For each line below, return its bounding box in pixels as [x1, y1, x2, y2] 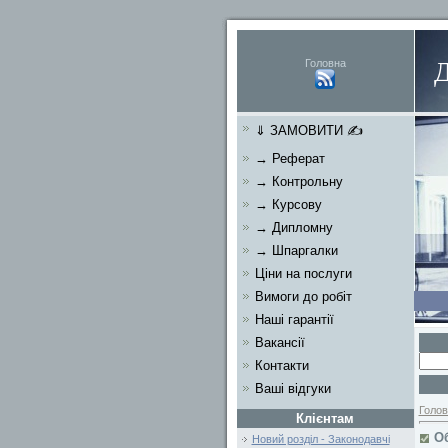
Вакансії [254, 335, 305, 350]
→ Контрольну [254, 174, 343, 189]
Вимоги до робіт [254, 289, 352, 304]
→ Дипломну [254, 220, 333, 235]
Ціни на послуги [254, 266, 352, 281]
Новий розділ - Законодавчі [251, 433, 390, 445]
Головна [304, 57, 346, 69]
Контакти [254, 358, 309, 373]
